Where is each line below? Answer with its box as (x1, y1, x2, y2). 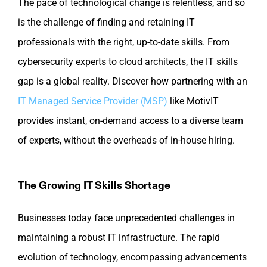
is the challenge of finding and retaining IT (18, 17, 195, 29)
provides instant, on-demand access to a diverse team (18, 115, 243, 127)
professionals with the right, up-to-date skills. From (18, 36, 229, 48)
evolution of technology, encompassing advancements (18, 252, 247, 263)
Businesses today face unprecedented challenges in (18, 212, 235, 224)
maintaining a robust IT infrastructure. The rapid (18, 232, 220, 244)
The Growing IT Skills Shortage (18, 179, 170, 192)
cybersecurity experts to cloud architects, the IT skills (18, 56, 238, 68)
